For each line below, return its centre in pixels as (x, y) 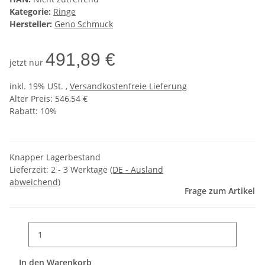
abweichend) (35, 182)
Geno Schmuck (84, 24)
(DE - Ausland (137, 170)
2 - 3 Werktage (80, 170)
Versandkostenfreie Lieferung (128, 86)
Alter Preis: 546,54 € (49, 99)
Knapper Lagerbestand (55, 157)
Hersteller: (31, 24)
